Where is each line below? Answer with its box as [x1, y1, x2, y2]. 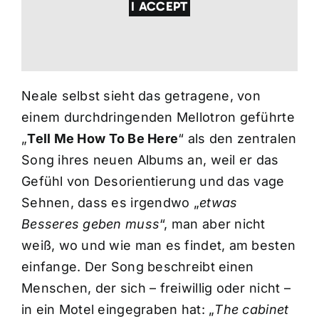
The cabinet [214, 301, 289, 317]
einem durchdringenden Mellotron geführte [21, 109, 295, 125]
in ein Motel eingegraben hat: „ [21, 301, 215, 317]
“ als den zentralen [178, 130, 297, 146]
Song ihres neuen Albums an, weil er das [21, 152, 279, 167]
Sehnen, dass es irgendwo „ [21, 194, 200, 210]
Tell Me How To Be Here [27, 130, 179, 146]
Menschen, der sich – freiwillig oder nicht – [21, 280, 291, 296]
